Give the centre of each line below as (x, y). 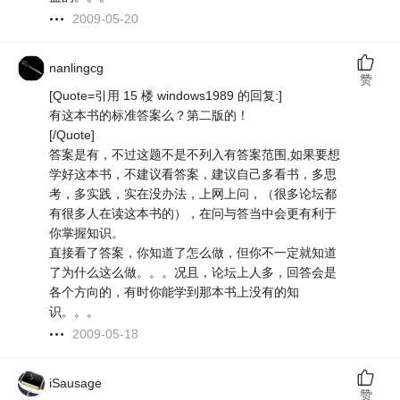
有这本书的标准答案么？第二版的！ (150, 116)
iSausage (76, 383)
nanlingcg (77, 68)
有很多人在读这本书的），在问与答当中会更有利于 (193, 214)
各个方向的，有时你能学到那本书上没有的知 (175, 292)
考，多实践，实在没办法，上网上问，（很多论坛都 (193, 194)
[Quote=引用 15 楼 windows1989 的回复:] (166, 96)
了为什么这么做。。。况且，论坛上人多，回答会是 (193, 273)
